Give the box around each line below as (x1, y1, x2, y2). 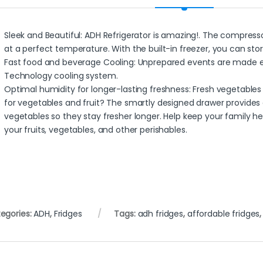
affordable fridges (187, 208, 260, 220)
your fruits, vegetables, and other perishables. (4, 124, 187, 136)
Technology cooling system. (4, 70, 118, 82)
